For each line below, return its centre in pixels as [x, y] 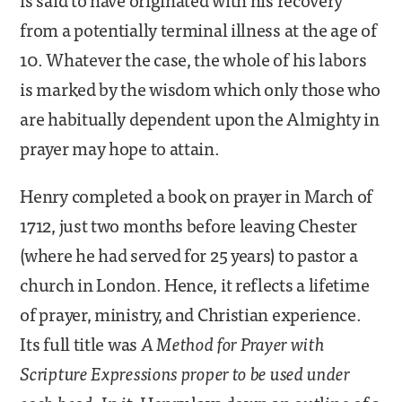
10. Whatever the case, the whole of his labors [193, 59]
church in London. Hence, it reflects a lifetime [195, 284]
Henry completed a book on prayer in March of [197, 195]
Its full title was [80, 343]
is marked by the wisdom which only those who [201, 88]
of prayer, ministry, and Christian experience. [191, 314]
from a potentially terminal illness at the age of [198, 29]
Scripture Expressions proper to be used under [185, 373]
